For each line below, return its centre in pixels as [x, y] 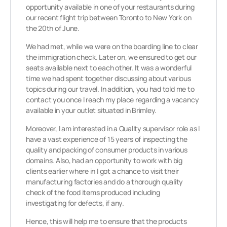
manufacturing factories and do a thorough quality [105, 182]
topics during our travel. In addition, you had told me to [110, 89]
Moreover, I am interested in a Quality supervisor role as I [113, 128]
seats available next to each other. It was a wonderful [109, 68]
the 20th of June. [53, 28]
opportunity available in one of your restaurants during [110, 7]
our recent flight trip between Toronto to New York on [109, 17]
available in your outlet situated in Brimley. [91, 110]
